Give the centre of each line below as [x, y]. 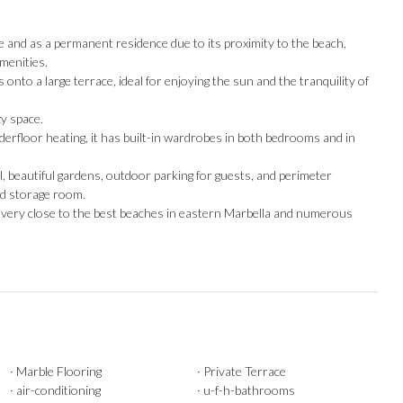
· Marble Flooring [55, 372]
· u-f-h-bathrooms [246, 390]
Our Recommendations [258, 352]
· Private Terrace [241, 372]
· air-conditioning [55, 390]
